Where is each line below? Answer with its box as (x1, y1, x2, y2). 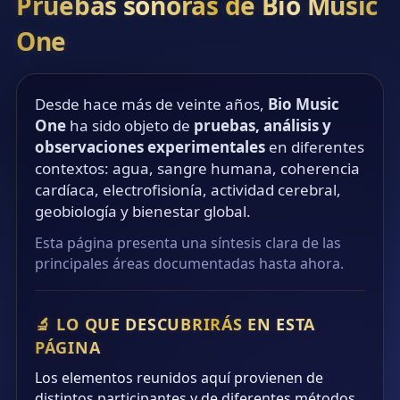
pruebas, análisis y (194, 115, 331, 137)
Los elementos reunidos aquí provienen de (35, 368, 323, 388)
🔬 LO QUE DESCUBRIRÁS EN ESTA (35, 313, 316, 336)
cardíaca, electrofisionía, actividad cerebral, (35, 179, 341, 201)
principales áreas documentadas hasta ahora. (35, 254, 344, 274)
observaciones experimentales (35, 137, 265, 158)
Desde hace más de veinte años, (35, 94, 268, 115)
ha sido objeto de (66, 115, 194, 137)
